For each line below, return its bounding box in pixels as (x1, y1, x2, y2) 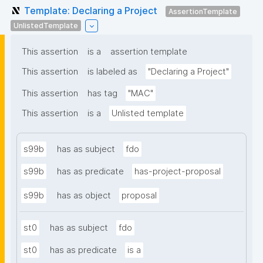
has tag (87, 88, 117, 99)
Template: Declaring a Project (24, 4, 157, 16)
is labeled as (87, 66, 137, 77)
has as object (57, 190, 111, 201)
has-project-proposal (134, 166, 221, 177)
